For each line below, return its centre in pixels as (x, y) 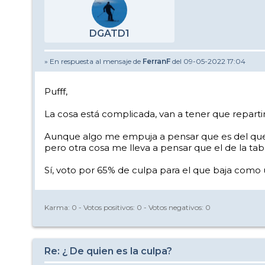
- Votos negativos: (174, 207)
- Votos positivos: (107, 207)
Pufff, (56, 92)
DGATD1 (109, 34)
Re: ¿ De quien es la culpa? (108, 251)
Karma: (58, 207)
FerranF (156, 62)
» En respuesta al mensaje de (93, 62)
